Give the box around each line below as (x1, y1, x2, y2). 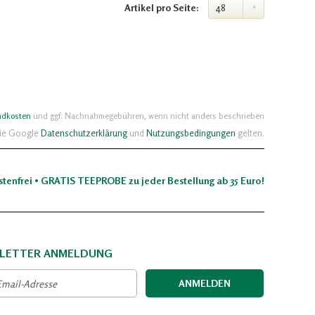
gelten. (236, 127, 264, 139)
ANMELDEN (178, 277, 231, 289)
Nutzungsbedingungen (146, 127, 236, 139)
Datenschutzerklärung (41, 127, 127, 139)
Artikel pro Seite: (124, 1, 199, 14)
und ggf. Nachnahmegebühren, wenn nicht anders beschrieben (31, 110, 264, 121)
